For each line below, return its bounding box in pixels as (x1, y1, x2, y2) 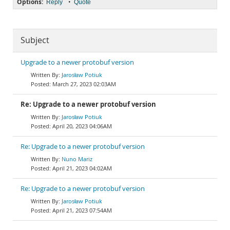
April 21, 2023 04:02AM (52, 164, 112, 172)
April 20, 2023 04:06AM (52, 122, 112, 130)
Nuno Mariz (62, 155, 92, 163)
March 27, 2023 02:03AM (52, 80, 116, 88)
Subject (21, 35, 49, 46)
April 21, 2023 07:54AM (52, 206, 112, 214)
